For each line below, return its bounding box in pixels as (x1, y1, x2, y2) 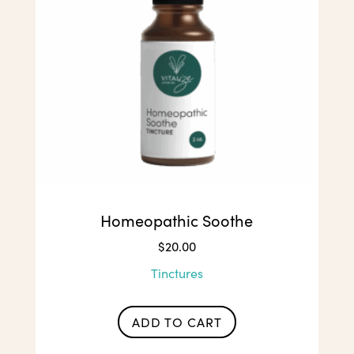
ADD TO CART (131, 313, 222, 330)
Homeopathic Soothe (100, 209, 254, 232)
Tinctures (150, 265, 203, 282)
